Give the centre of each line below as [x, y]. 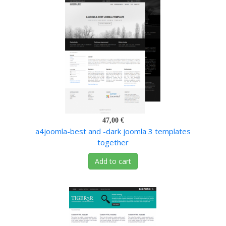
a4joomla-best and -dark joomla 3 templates [113, 131]
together [113, 143]
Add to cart [113, 161]
